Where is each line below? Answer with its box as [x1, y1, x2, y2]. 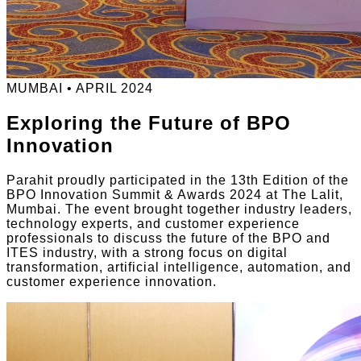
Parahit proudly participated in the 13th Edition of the [6, 172, 349, 187]
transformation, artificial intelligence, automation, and [6, 259, 351, 274]
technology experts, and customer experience [6, 216, 300, 230]
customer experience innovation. [6, 274, 217, 288]
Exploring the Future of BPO [6, 111, 291, 134]
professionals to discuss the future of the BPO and [6, 230, 330, 245]
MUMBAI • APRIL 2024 [6, 81, 153, 95]
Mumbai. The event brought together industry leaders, [6, 201, 352, 216]
